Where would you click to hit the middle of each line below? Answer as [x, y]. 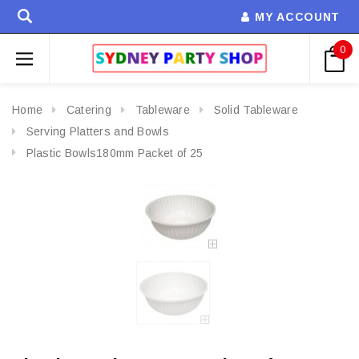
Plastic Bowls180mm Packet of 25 [115, 153]
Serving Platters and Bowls [97, 131]
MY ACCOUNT [297, 17]
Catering [89, 110]
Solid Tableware [256, 110]
